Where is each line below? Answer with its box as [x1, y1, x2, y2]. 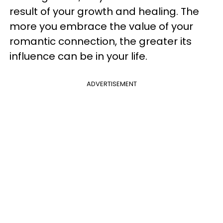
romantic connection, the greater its [9, 34, 192, 48]
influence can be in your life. [9, 49, 152, 63]
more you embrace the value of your [9, 19, 193, 33]
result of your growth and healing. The [9, 4, 199, 18]
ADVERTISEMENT [86, 79, 137, 89]
